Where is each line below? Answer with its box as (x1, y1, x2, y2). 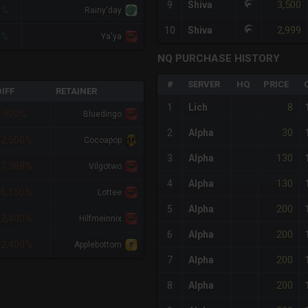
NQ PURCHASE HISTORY (157, 52, 280, 65)
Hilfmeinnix (79, 214, 122, 224)
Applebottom (74, 240, 122, 250)
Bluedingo (83, 109, 122, 120)
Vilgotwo (89, 162, 122, 172)
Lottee (98, 188, 122, 198)
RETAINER (56, 86, 97, 97)
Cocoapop (84, 135, 122, 146)
